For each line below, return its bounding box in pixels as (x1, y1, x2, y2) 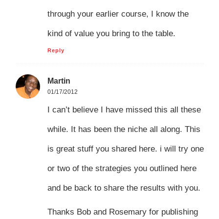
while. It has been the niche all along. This (47, 125, 200, 134)
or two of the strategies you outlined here (47, 164, 197, 174)
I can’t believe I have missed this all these (47, 105, 201, 115)
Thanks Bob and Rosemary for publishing (47, 207, 198, 217)
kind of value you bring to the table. (47, 28, 175, 38)
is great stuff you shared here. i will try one (47, 144, 204, 154)
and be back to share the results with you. (47, 183, 200, 193)
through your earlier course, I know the (47, 9, 189, 19)
